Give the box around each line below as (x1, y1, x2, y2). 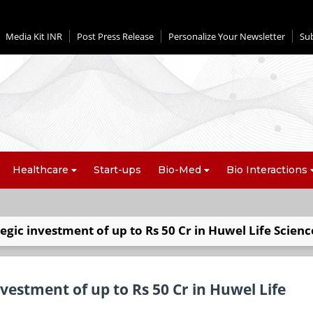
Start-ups (94, 163, 141, 177)
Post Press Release (77, 29, 154, 43)
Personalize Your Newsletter (168, 29, 285, 43)
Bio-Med (158, 163, 201, 177)
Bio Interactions (226, 163, 307, 177)
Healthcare (13, 163, 68, 177)
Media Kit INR (6, 29, 62, 43)
